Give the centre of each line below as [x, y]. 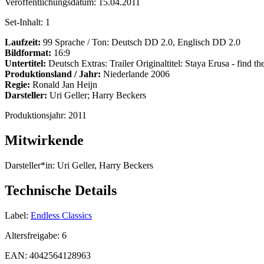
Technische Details [61, 191]
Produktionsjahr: [37, 115]
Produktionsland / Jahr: [53, 74]
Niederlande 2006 [135, 74]
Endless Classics [61, 215]
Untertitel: [25, 64]
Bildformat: [28, 53]
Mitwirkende [44, 141]
